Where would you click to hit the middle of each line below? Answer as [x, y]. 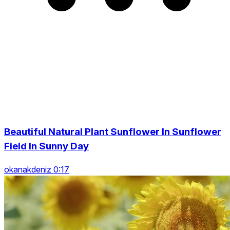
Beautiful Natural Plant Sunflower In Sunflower [113, 131]
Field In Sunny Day [46, 146]
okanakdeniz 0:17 [37, 169]
